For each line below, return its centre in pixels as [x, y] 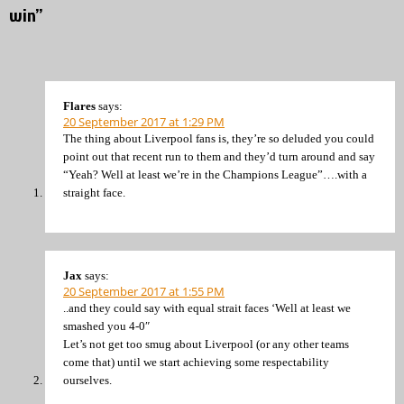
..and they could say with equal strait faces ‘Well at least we [207, 308]
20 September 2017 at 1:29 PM [144, 122]
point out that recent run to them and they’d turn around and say [219, 157]
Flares [79, 106]
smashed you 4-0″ [106, 326]
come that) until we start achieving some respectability [196, 362]
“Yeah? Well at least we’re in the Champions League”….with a [215, 175]
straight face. [94, 193]
